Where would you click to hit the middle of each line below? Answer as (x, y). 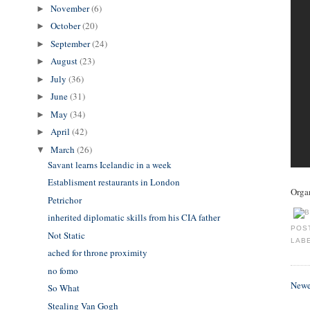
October (67, 26)
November (71, 8)
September (72, 43)
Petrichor (64, 200)
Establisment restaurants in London (113, 182)
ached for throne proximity (97, 253)
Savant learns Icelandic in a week (109, 164)
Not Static (66, 235)
